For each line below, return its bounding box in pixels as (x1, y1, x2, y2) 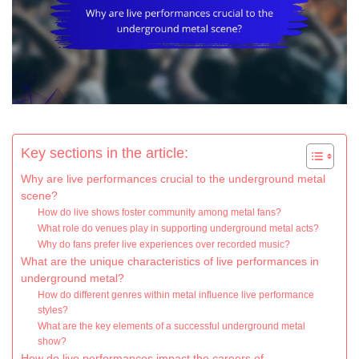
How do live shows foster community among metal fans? (38, 207, 282, 219)
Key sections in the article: (21, 145, 188, 162)
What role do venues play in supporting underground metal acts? (38, 223, 320, 235)
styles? (38, 305, 69, 317)
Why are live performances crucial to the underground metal (21, 173, 325, 186)
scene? (21, 190, 58, 203)
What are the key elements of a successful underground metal (38, 321, 306, 333)
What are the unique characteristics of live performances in (21, 256, 319, 268)
